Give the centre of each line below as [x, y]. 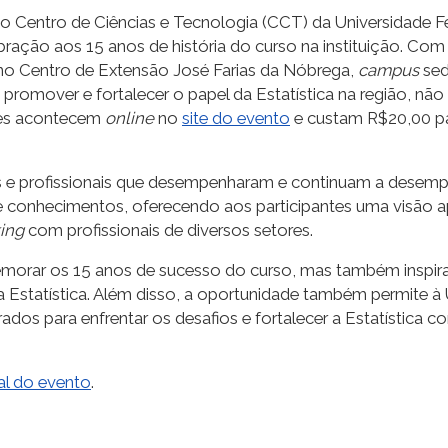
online [131, 117]
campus [390, 69]
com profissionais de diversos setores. [174, 229]
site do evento [236, 117]
